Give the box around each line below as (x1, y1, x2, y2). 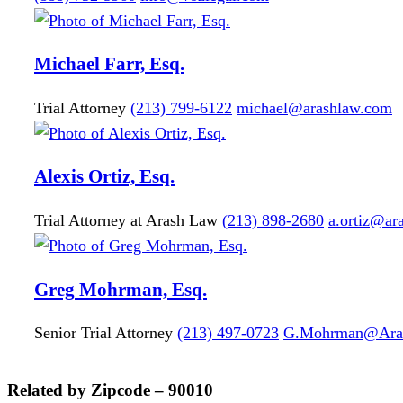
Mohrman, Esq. (79, 279, 207, 300)
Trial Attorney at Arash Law (34, 211, 218, 230)
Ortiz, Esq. (88, 166, 175, 187)
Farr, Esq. (104, 54, 184, 75)
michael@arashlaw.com (237, 98, 392, 117)
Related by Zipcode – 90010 (7, 380, 213, 399)
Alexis (34, 166, 84, 187)
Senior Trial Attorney (34, 324, 173, 343)
